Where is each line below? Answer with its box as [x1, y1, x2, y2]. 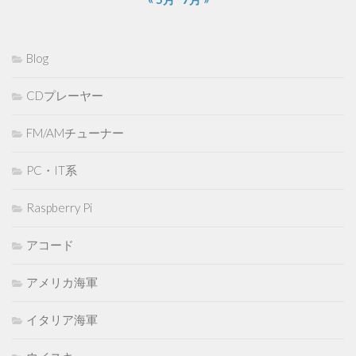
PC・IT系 [26, 162, 77, 177]
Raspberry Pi [26, 199, 92, 215]
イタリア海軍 [26, 311, 98, 327]
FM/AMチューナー [26, 125, 124, 140]
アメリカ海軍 [26, 274, 98, 289]
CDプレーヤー [26, 87, 103, 103]
